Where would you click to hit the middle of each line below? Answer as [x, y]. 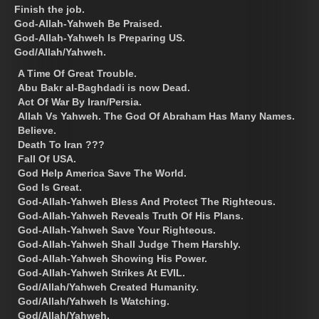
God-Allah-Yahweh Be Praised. [88, 24]
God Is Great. [50, 188]
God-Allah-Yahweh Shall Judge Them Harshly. [129, 245]
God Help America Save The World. [102, 173]
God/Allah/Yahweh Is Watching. [94, 302]
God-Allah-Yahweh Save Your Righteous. [117, 230]
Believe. [37, 131]
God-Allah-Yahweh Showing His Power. [113, 259]
